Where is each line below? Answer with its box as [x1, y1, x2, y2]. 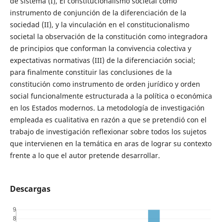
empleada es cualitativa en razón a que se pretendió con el [9, 115, 207, 125]
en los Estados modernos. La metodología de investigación [9, 103, 205, 113]
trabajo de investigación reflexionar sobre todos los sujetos [9, 127, 207, 137]
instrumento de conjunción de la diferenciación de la [9, 8, 186, 18]
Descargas [9, 183, 51, 195]
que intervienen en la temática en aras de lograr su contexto [9, 139, 212, 149]
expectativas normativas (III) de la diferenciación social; [9, 55, 195, 65]
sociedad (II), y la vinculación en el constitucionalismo [9, 20, 189, 30]
